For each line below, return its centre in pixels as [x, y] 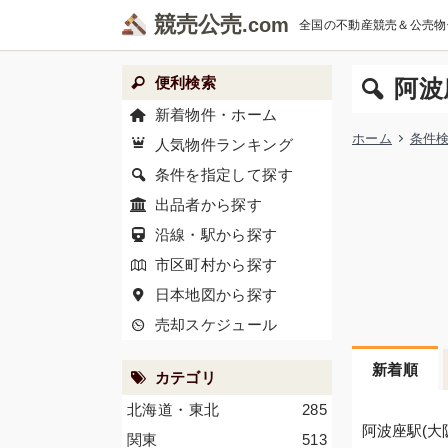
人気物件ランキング [223, 144]
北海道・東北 [173, 409]
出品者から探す [208, 204]
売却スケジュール [216, 324]
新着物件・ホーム [216, 114]
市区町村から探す [216, 264]
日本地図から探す [216, 294]
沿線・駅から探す [216, 234]
